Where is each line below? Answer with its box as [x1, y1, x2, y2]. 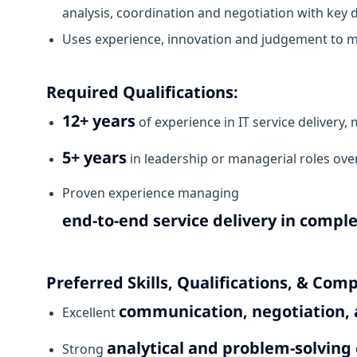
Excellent [62, 304, 119, 322]
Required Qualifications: [46, 81, 238, 104]
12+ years [62, 110, 135, 132]
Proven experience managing [62, 184, 239, 202]
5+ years [62, 147, 127, 169]
